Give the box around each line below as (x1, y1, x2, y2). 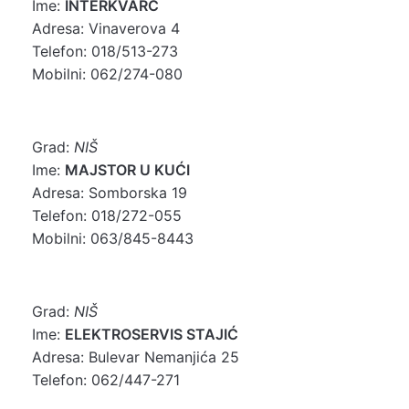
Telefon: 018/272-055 (32, 205, 182, 225)
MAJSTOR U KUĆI (65, 160, 190, 179)
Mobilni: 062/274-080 (32, 64, 183, 83)
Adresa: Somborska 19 (32, 183, 187, 202)
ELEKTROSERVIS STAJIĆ (65, 324, 238, 343)
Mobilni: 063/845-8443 (32, 228, 194, 247)
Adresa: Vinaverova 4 (32, 18, 180, 37)
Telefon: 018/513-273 (32, 41, 178, 60)
